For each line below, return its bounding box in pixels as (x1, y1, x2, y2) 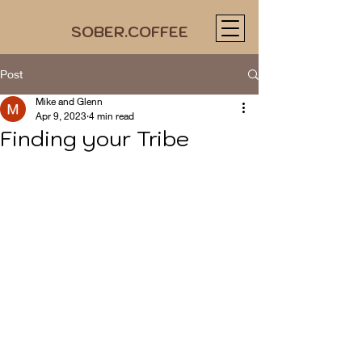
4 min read (89, 110, 134, 122)
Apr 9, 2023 (36, 110, 86, 122)
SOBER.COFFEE (70, 23, 188, 41)
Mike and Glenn (36, 95, 103, 107)
